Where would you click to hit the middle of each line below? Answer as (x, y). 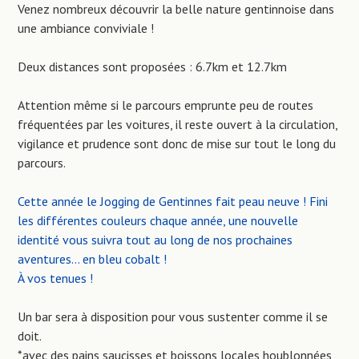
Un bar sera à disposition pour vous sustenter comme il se (173, 316)
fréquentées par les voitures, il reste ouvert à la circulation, (178, 124)
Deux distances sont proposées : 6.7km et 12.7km (153, 66)
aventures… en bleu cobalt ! (93, 258)
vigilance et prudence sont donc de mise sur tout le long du (177, 143)
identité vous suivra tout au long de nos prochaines (155, 239)
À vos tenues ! (56, 278)
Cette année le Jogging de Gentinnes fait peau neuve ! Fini (173, 201)
